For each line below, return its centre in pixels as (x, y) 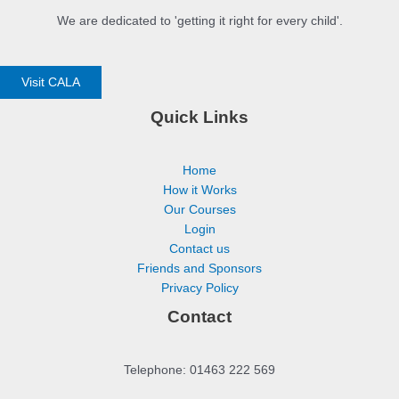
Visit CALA (51, 82)
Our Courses (199, 209)
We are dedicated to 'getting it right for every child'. (199, 21)
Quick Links (199, 117)
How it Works (199, 190)
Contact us (199, 248)
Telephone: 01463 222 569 (199, 370)
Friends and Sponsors (199, 268)
